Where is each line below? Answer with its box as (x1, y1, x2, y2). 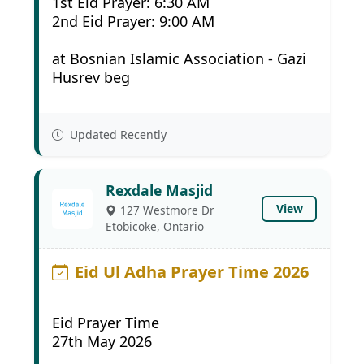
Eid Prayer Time (52, 313, 159, 332)
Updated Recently (67, 127, 167, 142)
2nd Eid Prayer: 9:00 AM (52, 11, 214, 31)
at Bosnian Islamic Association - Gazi (52, 49, 306, 68)
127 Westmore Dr (120, 202, 214, 218)
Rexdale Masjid (106, 180, 213, 200)
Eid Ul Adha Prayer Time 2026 (75, 261, 309, 283)
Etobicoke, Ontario (106, 219, 204, 234)
